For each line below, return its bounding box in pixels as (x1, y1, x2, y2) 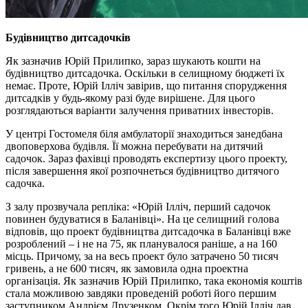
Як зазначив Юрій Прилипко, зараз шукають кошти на (5, 54, 261, 67)
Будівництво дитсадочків (5, 31, 131, 43)
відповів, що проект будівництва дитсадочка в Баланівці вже (5, 225, 291, 237)
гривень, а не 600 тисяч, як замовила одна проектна (5, 262, 248, 274)
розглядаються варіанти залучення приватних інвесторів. (5, 104, 274, 116)
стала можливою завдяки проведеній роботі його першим (5, 287, 276, 299)
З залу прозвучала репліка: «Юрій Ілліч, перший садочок (5, 200, 271, 212)
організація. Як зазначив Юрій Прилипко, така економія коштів (5, 274, 302, 287)
